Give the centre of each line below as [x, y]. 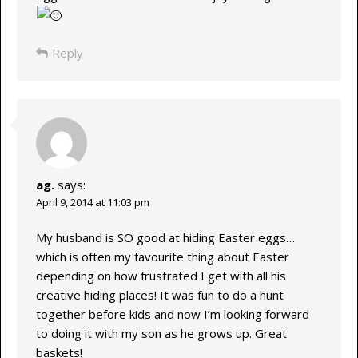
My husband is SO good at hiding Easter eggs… [165, 238]
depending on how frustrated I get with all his [161, 276]
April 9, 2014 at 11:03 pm [92, 202]
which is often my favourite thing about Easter [162, 257]
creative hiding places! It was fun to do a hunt [159, 295]
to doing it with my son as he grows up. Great [161, 334]
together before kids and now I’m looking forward [172, 314]
